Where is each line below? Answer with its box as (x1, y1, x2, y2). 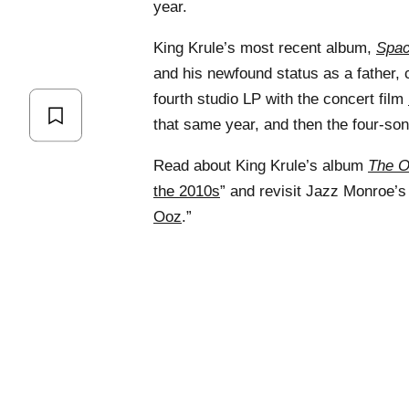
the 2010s (153, 182, 220, 200)
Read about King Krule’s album (153, 156, 368, 174)
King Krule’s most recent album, (153, 38, 376, 57)
